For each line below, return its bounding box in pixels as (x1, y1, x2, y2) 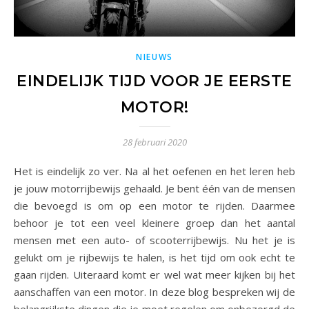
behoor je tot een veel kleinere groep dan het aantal (14, 216, 295, 230)
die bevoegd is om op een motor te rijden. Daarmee (14, 199, 295, 213)
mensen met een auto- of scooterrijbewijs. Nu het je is (14, 233, 295, 248)
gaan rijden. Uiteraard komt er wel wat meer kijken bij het (14, 268, 295, 282)
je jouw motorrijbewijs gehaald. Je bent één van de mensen (14, 181, 295, 196)
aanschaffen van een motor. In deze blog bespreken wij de (14, 285, 295, 299)
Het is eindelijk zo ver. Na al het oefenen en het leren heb (14, 164, 22, 179)
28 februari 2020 (122, 136, 187, 149)
